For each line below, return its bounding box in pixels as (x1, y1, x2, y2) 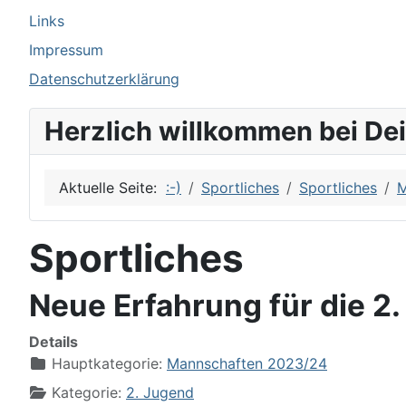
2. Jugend (126, 383, 194, 401)
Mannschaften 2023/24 (167, 354, 327, 372)
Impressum (29, 41, 103, 59)
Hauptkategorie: (47, 354, 167, 372)
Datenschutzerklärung (29, 70, 179, 88)
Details (29, 333, 78, 351)
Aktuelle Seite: (59, 179, 166, 197)
